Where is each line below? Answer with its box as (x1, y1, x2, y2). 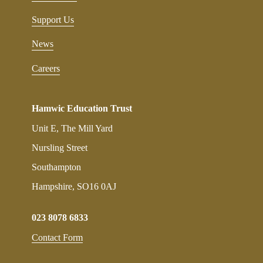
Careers (32, 63, 60, 73)
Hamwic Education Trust (32, 103, 132, 113)
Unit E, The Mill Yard (32, 123, 113, 133)
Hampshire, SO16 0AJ (32, 181, 116, 191)
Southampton (32, 162, 81, 172)
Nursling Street (32, 143, 87, 153)
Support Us (32, 14, 74, 25)
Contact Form (32, 232, 83, 242)
